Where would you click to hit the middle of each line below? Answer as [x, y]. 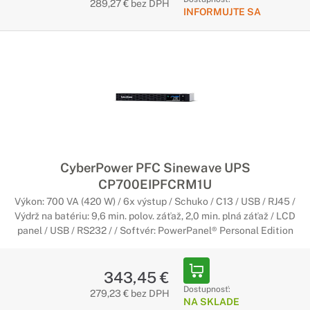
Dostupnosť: [207, 289]
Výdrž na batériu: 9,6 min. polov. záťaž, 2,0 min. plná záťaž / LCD [155, 216]
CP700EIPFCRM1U [155, 184]
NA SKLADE [211, 302]
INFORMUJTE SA [222, 12]
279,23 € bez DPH [129, 293]
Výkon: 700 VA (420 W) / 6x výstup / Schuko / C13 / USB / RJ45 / [155, 201]
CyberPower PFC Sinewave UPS [155, 167]
